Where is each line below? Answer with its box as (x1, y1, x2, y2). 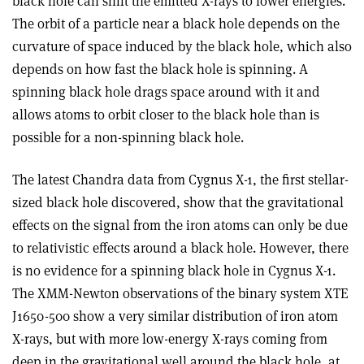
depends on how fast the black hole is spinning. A (12, 60, 308, 79)
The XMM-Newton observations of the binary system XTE (12, 284, 348, 303)
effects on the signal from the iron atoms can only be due (12, 216, 348, 235)
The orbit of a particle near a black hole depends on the (12, 15, 340, 33)
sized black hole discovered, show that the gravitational (12, 193, 344, 212)
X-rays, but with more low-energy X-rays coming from (12, 330, 327, 349)
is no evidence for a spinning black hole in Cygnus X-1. (12, 262, 336, 280)
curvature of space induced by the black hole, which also (12, 37, 352, 56)
